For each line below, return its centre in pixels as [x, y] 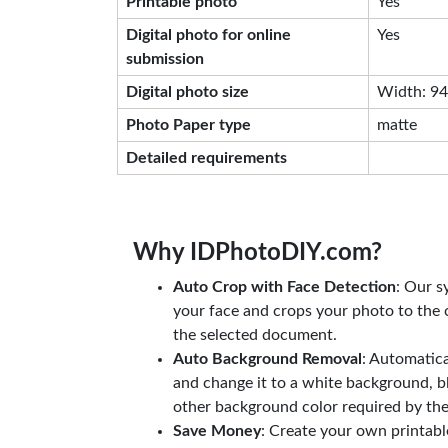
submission [165, 59]
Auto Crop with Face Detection [284, 287]
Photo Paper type [188, 125]
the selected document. [255, 335]
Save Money [217, 431]
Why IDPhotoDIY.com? [257, 253]
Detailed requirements [206, 158]
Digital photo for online [208, 35]
